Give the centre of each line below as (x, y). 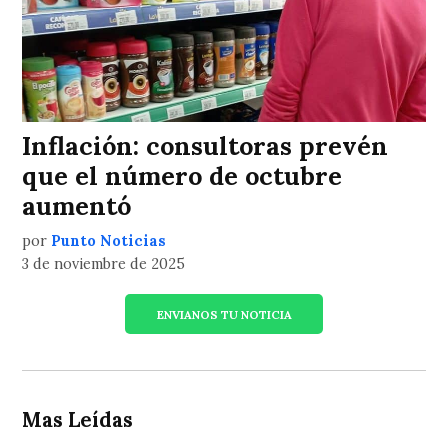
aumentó (77, 206)
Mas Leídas (78, 420)
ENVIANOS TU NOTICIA (224, 314)
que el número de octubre (182, 176)
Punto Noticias (109, 241)
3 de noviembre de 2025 (104, 264)
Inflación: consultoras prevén (205, 146)
